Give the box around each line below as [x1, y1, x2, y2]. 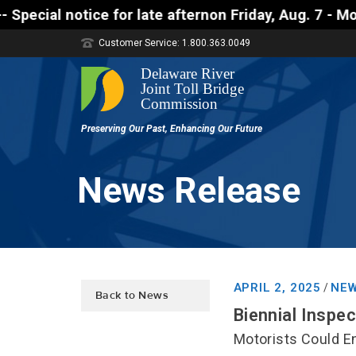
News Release [77, 169, 300, 211]
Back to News [95, 288, 169, 303]
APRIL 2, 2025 [233, 281, 322, 295]
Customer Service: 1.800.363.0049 [99, 37, 250, 48]
